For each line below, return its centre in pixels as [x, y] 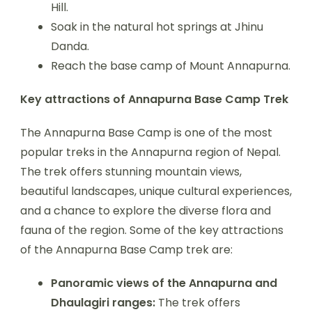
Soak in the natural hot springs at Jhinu [157, 27]
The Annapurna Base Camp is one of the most [146, 133]
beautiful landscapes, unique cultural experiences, [156, 191]
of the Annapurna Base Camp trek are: [126, 250]
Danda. [70, 46]
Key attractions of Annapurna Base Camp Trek [154, 99]
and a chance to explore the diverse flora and [146, 211]
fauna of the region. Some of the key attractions [152, 230]
